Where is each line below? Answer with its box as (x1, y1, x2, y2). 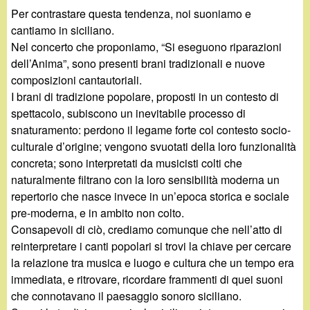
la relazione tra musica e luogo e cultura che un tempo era (11, 254, 295, 271)
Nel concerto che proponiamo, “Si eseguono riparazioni (11, 38, 282, 55)
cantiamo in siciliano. (11, 21, 115, 38)
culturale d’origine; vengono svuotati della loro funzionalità (11, 138, 297, 154)
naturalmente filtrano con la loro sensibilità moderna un (11, 171, 280, 188)
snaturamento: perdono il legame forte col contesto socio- (11, 121, 291, 138)
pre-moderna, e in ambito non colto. (11, 204, 185, 221)
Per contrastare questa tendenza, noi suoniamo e (11, 5, 252, 21)
